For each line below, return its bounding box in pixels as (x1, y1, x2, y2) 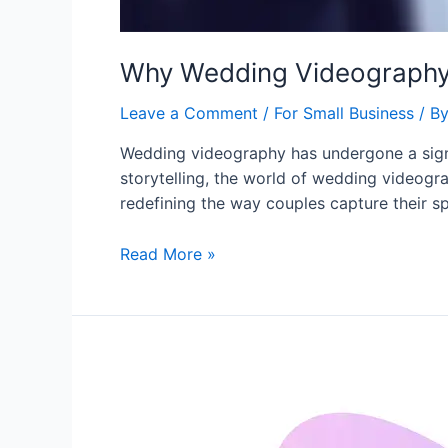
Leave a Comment (120, 103, 258, 123)
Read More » (120, 243, 216, 264)
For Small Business (274, 103, 414, 123)
